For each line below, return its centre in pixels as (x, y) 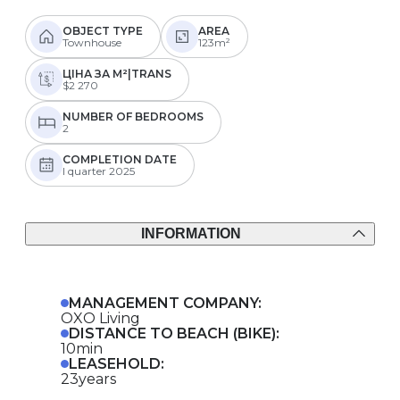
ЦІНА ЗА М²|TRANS (117, 73)
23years (88, 379)
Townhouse (92, 42)
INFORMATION (191, 234)
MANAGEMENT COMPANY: (165, 303)
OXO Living (100, 318)
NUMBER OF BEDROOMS (133, 116)
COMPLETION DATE (120, 159)
